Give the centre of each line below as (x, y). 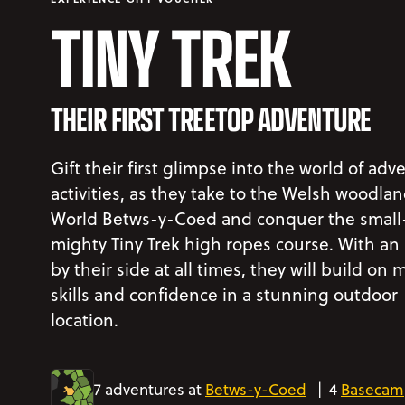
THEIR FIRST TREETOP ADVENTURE (211, 117)
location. (85, 319)
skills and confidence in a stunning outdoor (225, 294)
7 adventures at (150, 390)
